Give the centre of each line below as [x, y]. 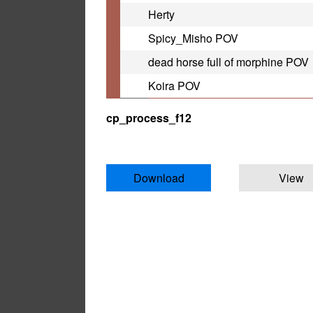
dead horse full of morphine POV [228, 62]
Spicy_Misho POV [193, 38]
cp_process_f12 [149, 118]
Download [159, 178]
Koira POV [174, 86]
